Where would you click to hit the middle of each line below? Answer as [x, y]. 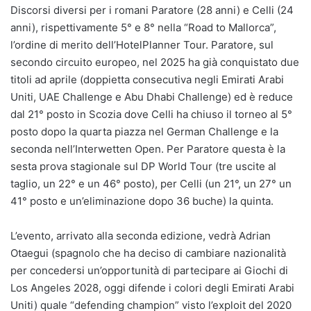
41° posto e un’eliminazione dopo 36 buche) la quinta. [142, 201]
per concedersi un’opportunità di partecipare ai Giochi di [149, 271]
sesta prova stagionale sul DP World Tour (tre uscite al [143, 167]
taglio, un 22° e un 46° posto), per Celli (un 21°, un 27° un [151, 184]
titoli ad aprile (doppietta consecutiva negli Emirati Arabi [147, 80]
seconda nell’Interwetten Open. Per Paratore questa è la [148, 149]
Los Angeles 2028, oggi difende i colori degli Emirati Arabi [152, 288]
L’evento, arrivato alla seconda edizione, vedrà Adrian [141, 236]
